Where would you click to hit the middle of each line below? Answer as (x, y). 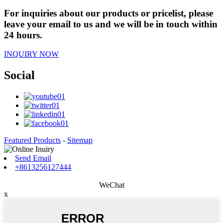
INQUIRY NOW (31, 54)
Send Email (33, 158)
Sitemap (80, 140)
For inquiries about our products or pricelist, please (109, 13)
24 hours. (23, 35)
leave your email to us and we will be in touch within (111, 24)
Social (19, 75)
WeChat (111, 185)
